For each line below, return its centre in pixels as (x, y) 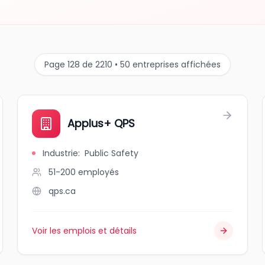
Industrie (61, 153)
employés (99, 172)
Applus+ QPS (101, 123)
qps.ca (62, 191)
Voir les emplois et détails (85, 231)
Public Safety (112, 153)
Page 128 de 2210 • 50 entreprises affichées (132, 64)
